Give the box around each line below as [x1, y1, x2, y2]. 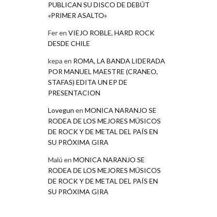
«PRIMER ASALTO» [47, 11, 107, 19]
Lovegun [47, 106, 74, 114]
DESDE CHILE [47, 39, 90, 47]
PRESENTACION [47, 88, 100, 97]
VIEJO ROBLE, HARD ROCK [68, 28, 155, 37]
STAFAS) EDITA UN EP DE [47, 77, 127, 86]
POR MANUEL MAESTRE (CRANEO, [47, 67, 158, 76]
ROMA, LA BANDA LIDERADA [73, 56, 165, 65]
